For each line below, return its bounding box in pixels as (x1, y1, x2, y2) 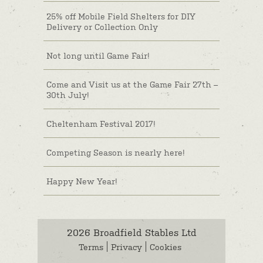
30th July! (46, 89, 89, 100)
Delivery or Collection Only (46, 21, 158, 32)
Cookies (150, 241, 181, 252)
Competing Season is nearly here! (46, 147, 185, 157)
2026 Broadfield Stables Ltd (66, 226, 197, 238)
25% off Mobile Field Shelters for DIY (46, 11, 195, 21)
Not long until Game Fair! (46, 50, 150, 60)
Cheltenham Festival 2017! (46, 118, 156, 129)
